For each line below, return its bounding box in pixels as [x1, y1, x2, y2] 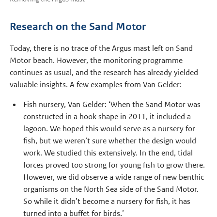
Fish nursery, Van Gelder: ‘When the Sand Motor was [23, 99, 201, 110]
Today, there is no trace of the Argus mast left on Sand [10, 43, 193, 53]
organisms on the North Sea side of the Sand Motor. [23, 184, 199, 195]
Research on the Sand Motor [10, 20, 146, 33]
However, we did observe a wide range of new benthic [23, 172, 204, 183]
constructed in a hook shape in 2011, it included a [23, 111, 191, 122]
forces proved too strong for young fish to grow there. [23, 160, 205, 170]
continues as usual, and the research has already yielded [10, 67, 199, 77]
